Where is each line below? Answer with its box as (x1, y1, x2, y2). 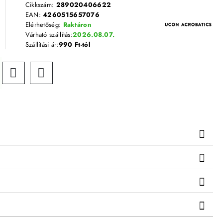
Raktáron (63, 20, 91, 29)
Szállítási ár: (25, 40, 59, 49)
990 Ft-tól (58, 40, 91, 49)
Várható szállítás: (25, 30, 73, 39)
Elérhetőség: (25, 20, 63, 29)
